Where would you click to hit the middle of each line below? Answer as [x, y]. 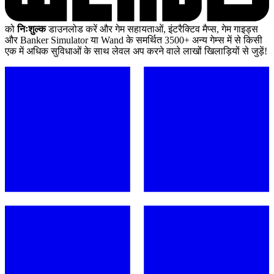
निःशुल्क [31, 29]
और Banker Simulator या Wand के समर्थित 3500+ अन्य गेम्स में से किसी [134, 40]
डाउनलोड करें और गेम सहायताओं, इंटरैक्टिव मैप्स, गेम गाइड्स [152, 29]
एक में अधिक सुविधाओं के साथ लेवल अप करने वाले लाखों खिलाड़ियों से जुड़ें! [136, 51]
